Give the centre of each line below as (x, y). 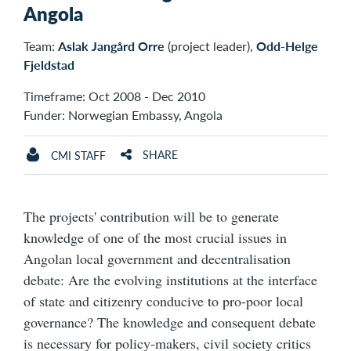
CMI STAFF (78, 155)
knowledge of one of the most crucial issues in (155, 237)
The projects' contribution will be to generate (151, 216)
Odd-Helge (287, 45)
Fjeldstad (49, 64)
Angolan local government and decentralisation (157, 258)
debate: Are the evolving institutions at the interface (170, 279)
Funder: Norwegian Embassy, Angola (123, 114)
